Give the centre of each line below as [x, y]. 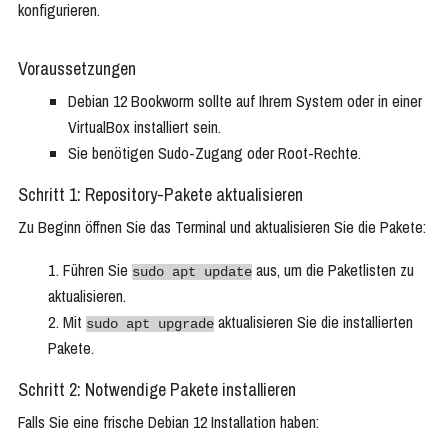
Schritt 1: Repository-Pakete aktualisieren [160, 195]
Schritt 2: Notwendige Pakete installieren [157, 390]
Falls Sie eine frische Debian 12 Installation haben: [168, 422]
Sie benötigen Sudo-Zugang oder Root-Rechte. [214, 153]
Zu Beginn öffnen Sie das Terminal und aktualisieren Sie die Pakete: [222, 227]
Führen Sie [97, 270]
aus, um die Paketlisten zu [333, 270]
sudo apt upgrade [150, 324]
